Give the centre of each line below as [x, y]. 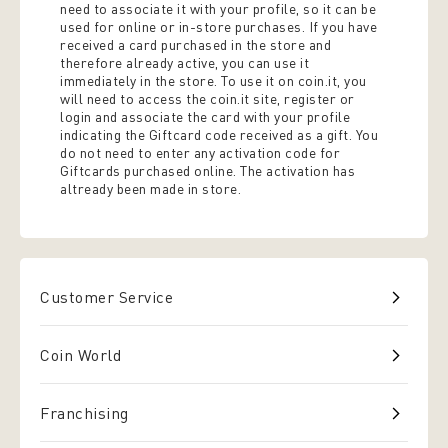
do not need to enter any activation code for [200, 152]
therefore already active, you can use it [184, 62]
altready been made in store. [150, 188]
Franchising [84, 412]
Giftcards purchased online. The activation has [207, 170]
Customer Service [106, 296]
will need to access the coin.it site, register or [207, 98]
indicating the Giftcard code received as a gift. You [219, 134]
